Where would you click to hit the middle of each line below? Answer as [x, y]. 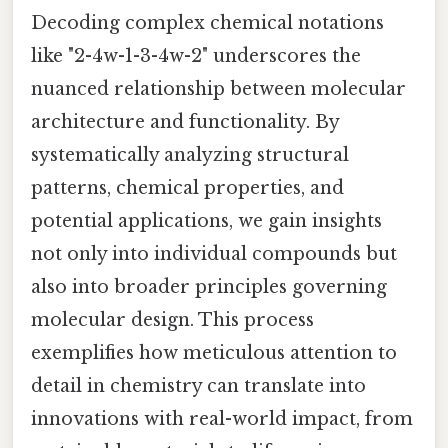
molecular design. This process [172, 319]
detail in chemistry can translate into [198, 385]
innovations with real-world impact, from [222, 418]
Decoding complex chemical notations [207, 22]
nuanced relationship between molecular [218, 88]
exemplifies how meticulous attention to [214, 352]
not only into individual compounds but [214, 253]
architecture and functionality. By [185, 121]
